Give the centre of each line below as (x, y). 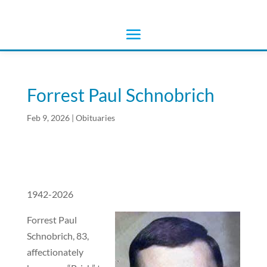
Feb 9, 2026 (48, 118)
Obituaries (95, 118)
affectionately (55, 252)
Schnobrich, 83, (58, 236)
